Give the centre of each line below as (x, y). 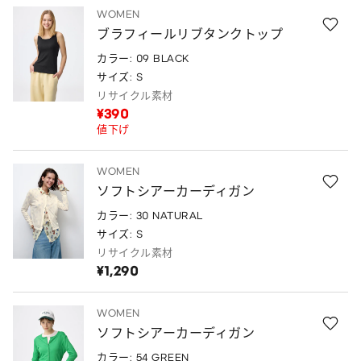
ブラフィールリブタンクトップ (190, 35)
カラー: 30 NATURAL (150, 216)
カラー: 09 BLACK (143, 59)
